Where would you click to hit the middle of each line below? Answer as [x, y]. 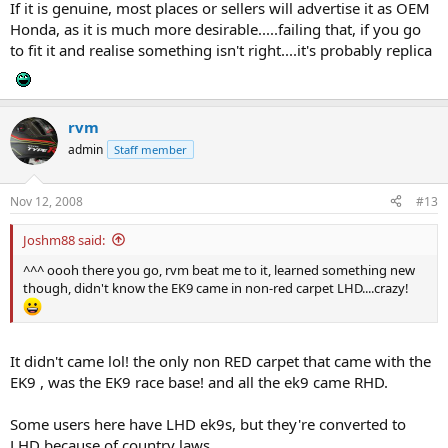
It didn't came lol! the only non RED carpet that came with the [220, 361]
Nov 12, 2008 [46, 201]
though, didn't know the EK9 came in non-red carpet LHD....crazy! [216, 287]
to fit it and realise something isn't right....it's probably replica [221, 50]
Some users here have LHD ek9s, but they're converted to [208, 424]
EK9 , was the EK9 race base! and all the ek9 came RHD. [199, 382]
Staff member [150, 149]
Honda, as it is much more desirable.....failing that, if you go [215, 29]
